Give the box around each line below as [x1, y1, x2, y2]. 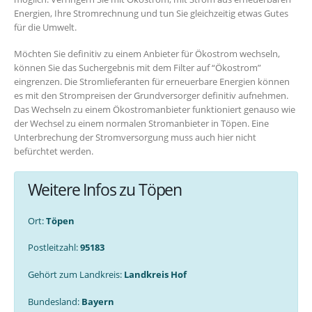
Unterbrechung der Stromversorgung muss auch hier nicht [14, 131, 256, 144]
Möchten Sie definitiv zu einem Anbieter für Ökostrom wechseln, [14, 47, 280, 61]
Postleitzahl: [27, 241, 80, 254]
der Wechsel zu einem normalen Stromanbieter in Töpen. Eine [14, 117, 269, 130]
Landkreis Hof [123, 268, 187, 281]
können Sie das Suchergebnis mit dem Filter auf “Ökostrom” [14, 61, 261, 75]
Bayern [81, 295, 114, 308]
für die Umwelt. [14, 20, 77, 33]
